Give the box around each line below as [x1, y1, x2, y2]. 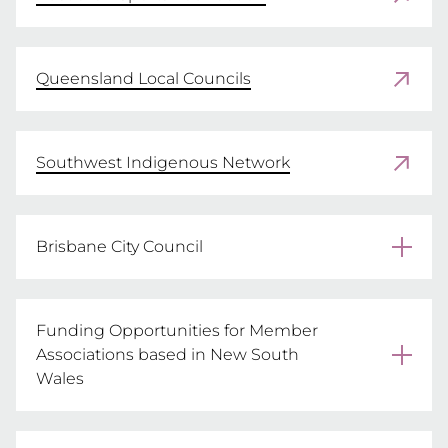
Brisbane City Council [36, 237, 203, 256]
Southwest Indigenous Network [36, 153, 290, 172]
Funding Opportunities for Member [36, 321, 318, 340]
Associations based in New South [36, 345, 299, 364]
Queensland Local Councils [36, 69, 251, 88]
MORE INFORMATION [71, 311, 220, 326]
